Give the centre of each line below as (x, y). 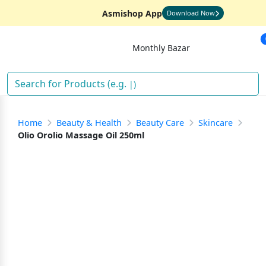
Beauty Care (160, 123)
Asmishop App (132, 13)
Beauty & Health (89, 123)
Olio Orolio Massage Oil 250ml (81, 135)
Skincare (216, 123)
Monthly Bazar (161, 48)
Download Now (191, 13)
